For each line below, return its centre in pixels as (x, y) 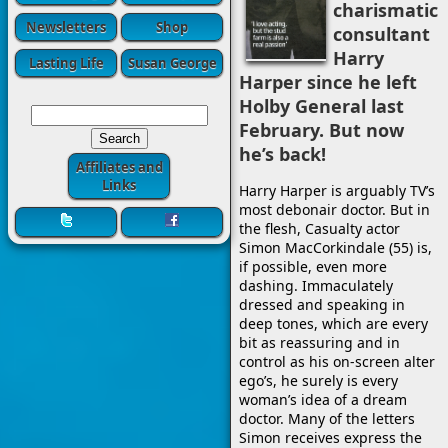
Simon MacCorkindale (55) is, (335, 247)
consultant (381, 34)
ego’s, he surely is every (318, 380)
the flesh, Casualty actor (319, 228)
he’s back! (282, 154)
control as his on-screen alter (337, 361)
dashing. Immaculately (316, 285)
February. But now (321, 130)
